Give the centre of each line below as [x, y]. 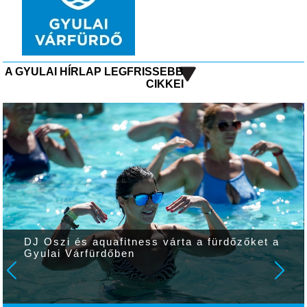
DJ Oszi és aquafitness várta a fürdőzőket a [152, 242]
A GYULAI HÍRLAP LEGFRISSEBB [94, 72]
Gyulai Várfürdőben [80, 253]
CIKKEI [164, 84]
